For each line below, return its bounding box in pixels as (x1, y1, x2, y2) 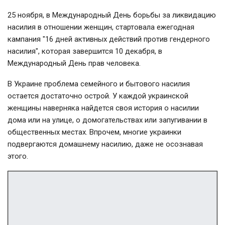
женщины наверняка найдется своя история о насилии (8, 103, 199, 113)
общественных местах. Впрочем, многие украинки (8, 127, 181, 137)
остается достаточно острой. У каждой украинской (8, 91, 188, 100)
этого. (8, 151, 30, 161)
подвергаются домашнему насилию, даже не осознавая (8, 139, 203, 149)
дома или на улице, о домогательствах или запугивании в (8, 115, 207, 125)
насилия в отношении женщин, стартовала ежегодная (8, 22, 194, 32)
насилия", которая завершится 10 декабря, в (8, 46, 162, 56)
